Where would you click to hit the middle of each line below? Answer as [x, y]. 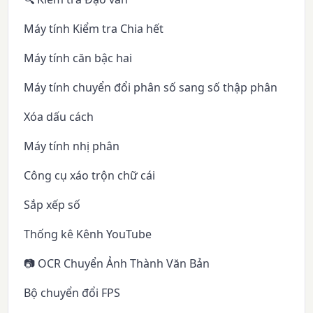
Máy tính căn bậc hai [78, 58]
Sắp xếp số [52, 204]
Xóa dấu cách [59, 116]
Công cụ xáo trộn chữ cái [90, 175]
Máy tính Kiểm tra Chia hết [94, 28]
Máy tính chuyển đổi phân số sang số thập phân [151, 87]
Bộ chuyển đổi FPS [72, 292]
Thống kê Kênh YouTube [88, 234]
